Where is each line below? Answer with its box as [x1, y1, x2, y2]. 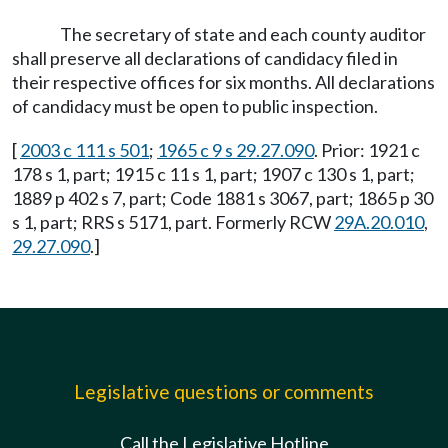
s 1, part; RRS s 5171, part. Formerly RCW [12, 211, 334, 233]
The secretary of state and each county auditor [60, 23, 426, 45]
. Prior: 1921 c [314, 139, 420, 161]
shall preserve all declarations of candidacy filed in [12, 47, 398, 69]
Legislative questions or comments [74, 380, 374, 403]
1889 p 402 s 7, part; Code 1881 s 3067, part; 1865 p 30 [12, 187, 433, 209]
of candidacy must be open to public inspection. [12, 95, 378, 117]
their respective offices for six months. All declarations [12, 71, 435, 93]
